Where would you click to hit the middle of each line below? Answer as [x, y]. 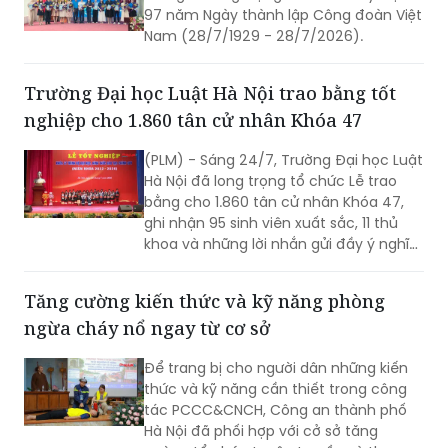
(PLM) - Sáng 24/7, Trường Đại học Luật [172, 160]
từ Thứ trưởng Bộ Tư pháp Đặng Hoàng [279, 265]
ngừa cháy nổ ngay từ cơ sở [147, 328]
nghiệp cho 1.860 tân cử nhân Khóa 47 [193, 120]
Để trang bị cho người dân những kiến [276, 368]
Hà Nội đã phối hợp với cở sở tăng [261, 431]
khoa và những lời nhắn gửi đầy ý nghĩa [281, 244]
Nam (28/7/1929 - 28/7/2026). [253, 36]
